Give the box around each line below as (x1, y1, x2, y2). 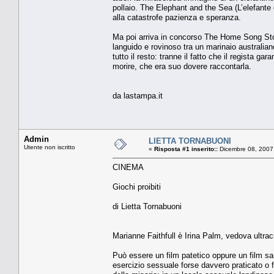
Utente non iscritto (24, 143, 75, 150)
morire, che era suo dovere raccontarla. (113, 61, 251, 71)
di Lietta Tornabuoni (113, 201, 182, 211)
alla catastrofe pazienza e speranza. (113, 12, 241, 22)
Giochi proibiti (113, 182, 161, 191)
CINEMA (113, 162, 144, 172)
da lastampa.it (113, 91, 163, 100)
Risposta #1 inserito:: (154, 145, 218, 152)
